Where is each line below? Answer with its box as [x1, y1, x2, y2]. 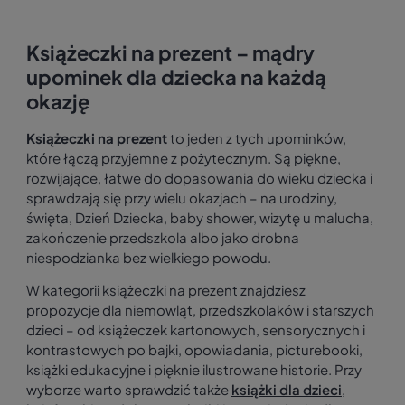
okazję [26, 89, 89, 115]
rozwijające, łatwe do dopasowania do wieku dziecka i [26, 169, 372, 187]
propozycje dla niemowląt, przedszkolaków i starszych [26, 301, 374, 319]
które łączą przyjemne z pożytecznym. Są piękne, [26, 149, 341, 167]
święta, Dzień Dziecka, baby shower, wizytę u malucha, [26, 209, 373, 227]
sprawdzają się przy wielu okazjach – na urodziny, [26, 189, 337, 207]
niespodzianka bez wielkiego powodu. [26, 249, 271, 267]
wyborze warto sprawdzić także [26, 381, 231, 399]
